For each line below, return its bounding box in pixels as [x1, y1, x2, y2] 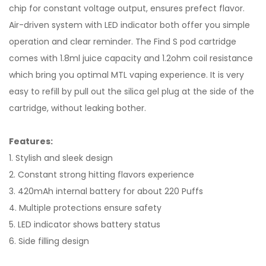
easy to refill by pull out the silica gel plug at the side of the [9, 85, 254, 97]
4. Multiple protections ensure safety [9, 202, 161, 214]
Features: [9, 135, 53, 147]
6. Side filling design [9, 235, 89, 247]
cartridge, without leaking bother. [9, 102, 146, 114]
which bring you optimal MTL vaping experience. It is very [9, 69, 244, 81]
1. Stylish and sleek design [9, 152, 113, 164]
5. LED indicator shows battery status [9, 218, 160, 230]
